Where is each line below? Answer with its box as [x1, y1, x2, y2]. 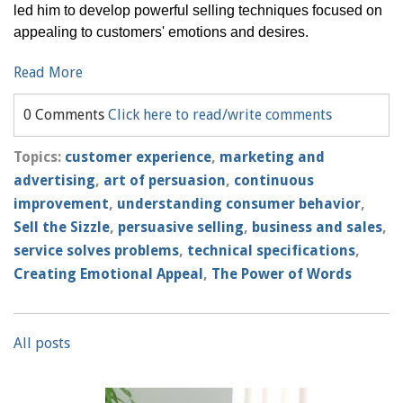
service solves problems [13, 242, 179, 260]
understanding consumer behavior [117, 195, 361, 213]
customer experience [65, 148, 211, 166]
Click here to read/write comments [108, 106, 332, 124]
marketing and [219, 148, 325, 166]
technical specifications [187, 242, 355, 260]
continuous [234, 172, 314, 190]
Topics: [13, 148, 65, 166]
